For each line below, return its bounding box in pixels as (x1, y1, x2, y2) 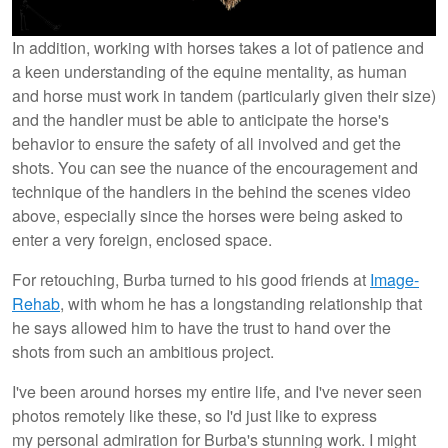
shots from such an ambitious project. (12, 339, 278, 363)
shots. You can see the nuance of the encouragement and (12, 155, 418, 179)
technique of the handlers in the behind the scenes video (12, 179, 411, 203)
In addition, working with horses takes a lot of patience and (12, 35, 424, 59)
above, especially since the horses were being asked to (12, 203, 403, 227)
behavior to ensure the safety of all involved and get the (12, 131, 401, 155)
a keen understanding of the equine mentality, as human (12, 59, 407, 83)
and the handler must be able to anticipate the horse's (12, 107, 389, 131)
